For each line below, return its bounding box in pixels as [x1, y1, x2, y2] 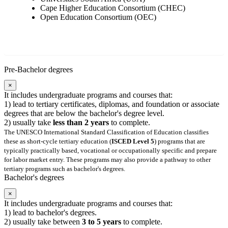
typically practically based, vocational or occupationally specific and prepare [4, 147, 217, 155]
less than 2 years [53, 118, 109, 127]
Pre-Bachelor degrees [4, 65, 73, 74]
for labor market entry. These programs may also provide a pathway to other [4, 156, 211, 164]
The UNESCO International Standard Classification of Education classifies [4, 128, 209, 136]
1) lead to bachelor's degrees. [4, 208, 97, 217]
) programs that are [154, 137, 205, 146]
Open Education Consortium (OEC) [40, 13, 156, 22]
